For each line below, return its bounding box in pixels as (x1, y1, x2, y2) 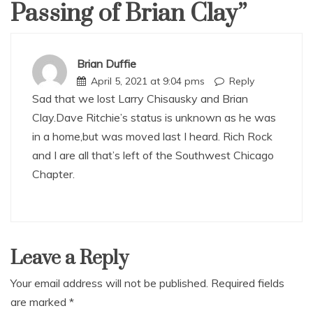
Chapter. (32, 167, 75, 182)
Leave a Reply (10, 246, 129, 271)
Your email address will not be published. (10, 276, 208, 291)
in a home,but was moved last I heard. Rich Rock (32, 129, 272, 144)
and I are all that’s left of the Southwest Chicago (32, 148, 274, 163)
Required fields (211, 276, 284, 291)
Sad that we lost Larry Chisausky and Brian (32, 92, 248, 106)
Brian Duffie (77, 57, 136, 71)
